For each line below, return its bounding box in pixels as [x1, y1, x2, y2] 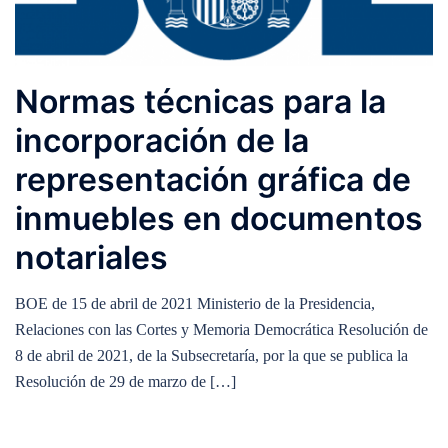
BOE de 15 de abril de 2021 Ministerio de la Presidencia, [15, 295, 375, 313]
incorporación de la [15, 121, 309, 161]
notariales [15, 238, 168, 278]
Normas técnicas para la [15, 82, 386, 122]
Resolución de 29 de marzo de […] [15, 373, 236, 391]
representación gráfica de [15, 160, 411, 200]
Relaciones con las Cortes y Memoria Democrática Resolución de [15, 321, 428, 339]
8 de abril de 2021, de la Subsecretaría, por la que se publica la [15, 347, 408, 365]
